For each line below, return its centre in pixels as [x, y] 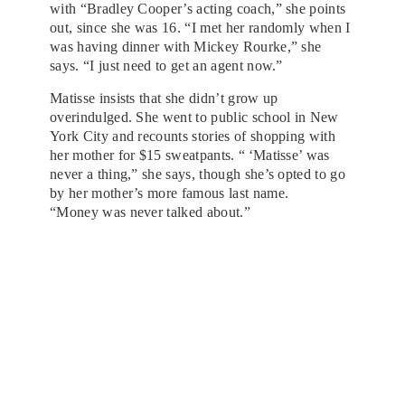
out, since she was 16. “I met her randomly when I [200, 27]
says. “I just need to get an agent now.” [166, 65]
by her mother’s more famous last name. [170, 193]
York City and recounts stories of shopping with [193, 136]
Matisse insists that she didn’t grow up [164, 98]
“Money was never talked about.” [150, 212]
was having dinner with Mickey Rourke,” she [186, 46]
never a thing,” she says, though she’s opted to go [198, 174]
